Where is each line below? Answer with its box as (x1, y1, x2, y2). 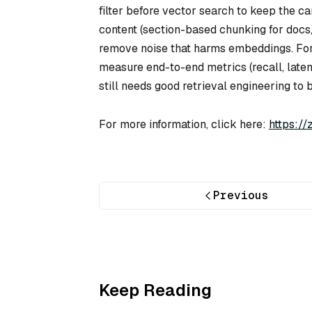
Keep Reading (99, 279, 212, 301)
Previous (213, 188, 270, 203)
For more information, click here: (99, 117, 269, 132)
